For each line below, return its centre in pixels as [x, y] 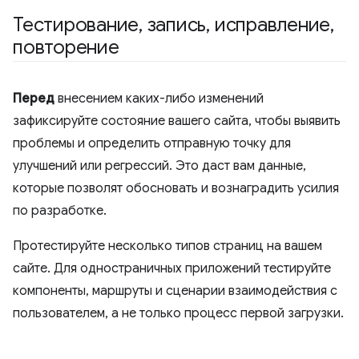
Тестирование [76, 25]
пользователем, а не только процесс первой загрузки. [178, 313]
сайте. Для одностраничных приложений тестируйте [172, 268]
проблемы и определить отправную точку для [152, 143]
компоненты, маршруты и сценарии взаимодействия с [175, 291]
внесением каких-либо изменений [159, 99]
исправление [270, 25]
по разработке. [60, 211]
